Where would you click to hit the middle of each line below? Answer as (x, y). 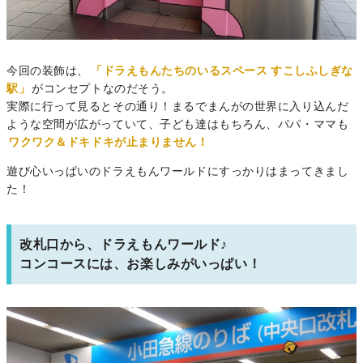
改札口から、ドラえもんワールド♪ (124, 244)
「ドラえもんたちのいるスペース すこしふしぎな (222, 72)
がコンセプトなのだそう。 (102, 90)
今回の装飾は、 (48, 72)
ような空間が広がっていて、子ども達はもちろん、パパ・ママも (178, 125)
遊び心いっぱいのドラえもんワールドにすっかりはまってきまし (178, 172)
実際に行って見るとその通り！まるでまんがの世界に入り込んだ (178, 107)
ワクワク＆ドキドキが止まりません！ (109, 143)
